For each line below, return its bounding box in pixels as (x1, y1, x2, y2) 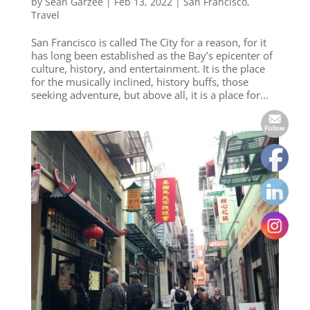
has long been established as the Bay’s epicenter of (30, 48, 273, 62)
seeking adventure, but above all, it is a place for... (30, 87, 268, 102)
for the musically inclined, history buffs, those (30, 74, 248, 89)
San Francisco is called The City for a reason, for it (30, 35, 266, 49)
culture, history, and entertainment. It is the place (30, 61, 265, 75)
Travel (30, 8, 60, 21)
